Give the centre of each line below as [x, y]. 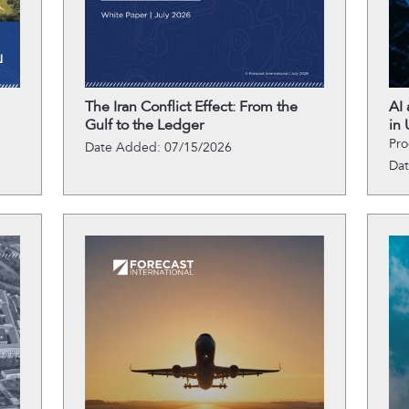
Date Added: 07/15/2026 [158, 147]
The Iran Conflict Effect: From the [191, 107]
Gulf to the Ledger [144, 125]
